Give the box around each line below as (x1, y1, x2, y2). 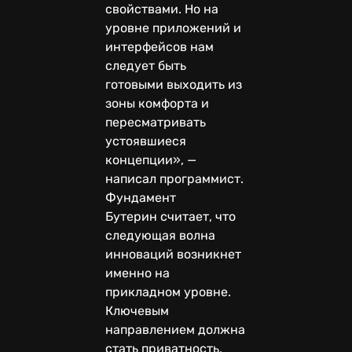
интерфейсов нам (105, 38, 214, 54)
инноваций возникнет (105, 246, 241, 262)
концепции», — (105, 152, 196, 167)
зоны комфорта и (105, 95, 209, 111)
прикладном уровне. (105, 284, 234, 299)
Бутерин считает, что (105, 208, 236, 224)
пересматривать (105, 114, 206, 130)
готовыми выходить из (105, 76, 242, 92)
